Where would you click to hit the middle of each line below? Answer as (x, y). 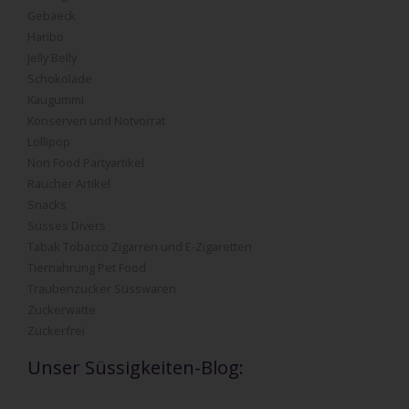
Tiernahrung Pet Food (87, 267)
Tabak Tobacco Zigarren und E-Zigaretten (140, 246)
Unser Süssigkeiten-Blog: (136, 367)
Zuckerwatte (62, 309)
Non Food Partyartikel (86, 162)
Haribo (46, 36)
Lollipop (49, 141)
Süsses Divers (67, 225)
